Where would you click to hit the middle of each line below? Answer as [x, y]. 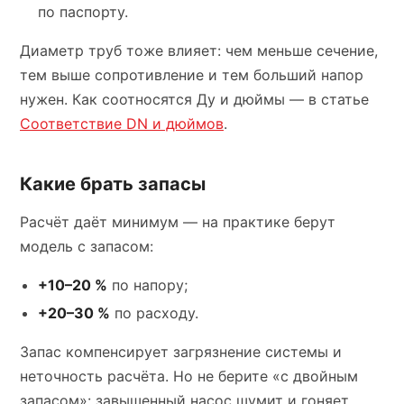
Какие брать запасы [113, 184]
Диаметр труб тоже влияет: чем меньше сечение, [199, 50]
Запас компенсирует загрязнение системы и [181, 352]
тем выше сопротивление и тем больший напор [192, 75]
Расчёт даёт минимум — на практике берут [178, 222]
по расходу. [154, 313]
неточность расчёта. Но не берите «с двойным [189, 376]
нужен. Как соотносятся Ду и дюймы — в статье [194, 99]
